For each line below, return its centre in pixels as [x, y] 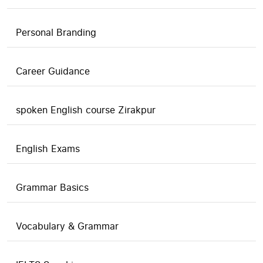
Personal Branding [56, 32]
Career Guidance [53, 71]
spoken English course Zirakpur [86, 110]
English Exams [48, 149]
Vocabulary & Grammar [67, 226]
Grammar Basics [52, 187]
